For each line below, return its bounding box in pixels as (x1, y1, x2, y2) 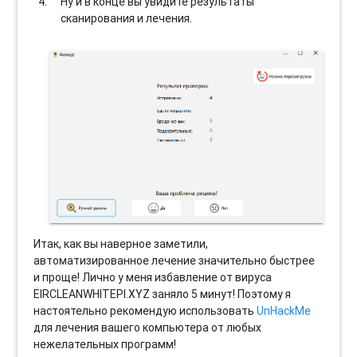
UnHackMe (257, 304, 312, 319)
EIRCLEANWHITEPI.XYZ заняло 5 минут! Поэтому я (33, 287, 292, 302)
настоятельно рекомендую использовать (33, 304, 257, 319)
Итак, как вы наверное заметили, (33, 237, 209, 252)
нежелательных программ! (33, 337, 177, 352)
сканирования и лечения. (61, 11, 193, 26)
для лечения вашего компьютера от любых (33, 320, 262, 335)
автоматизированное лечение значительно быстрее (33, 253, 316, 269)
